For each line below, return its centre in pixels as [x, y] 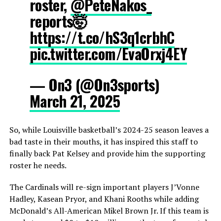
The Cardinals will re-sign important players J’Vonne [104, 187]
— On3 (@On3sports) [94, 84]
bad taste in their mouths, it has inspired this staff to [103, 141]
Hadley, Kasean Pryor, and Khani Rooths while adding [104, 199]
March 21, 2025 [75, 101]
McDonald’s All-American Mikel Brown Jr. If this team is [109, 210]
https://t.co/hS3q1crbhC [102, 37]
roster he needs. [38, 165]
